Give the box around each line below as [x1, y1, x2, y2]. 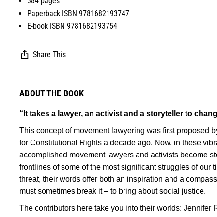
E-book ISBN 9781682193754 [27, 21, 118, 31]
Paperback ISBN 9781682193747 [27, 8, 130, 18]
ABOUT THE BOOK [19, 88, 84, 98]
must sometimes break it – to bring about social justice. [19, 186, 206, 195]
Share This [33, 49, 66, 59]
